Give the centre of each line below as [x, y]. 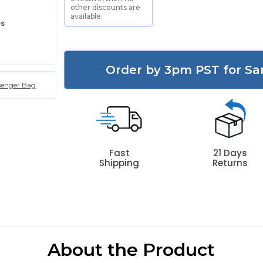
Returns [230, 163]
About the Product [131, 250]
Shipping [119, 163]
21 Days [230, 153]
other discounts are [106, 7]
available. [87, 16]
